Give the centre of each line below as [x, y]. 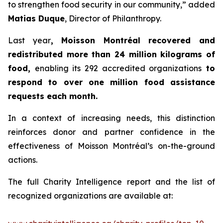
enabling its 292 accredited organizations [118, 68]
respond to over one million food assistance [111, 82]
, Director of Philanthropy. [113, 18]
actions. [23, 160]
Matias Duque [36, 18]
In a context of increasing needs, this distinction [111, 118]
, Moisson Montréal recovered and [133, 40]
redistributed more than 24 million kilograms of [111, 54]
